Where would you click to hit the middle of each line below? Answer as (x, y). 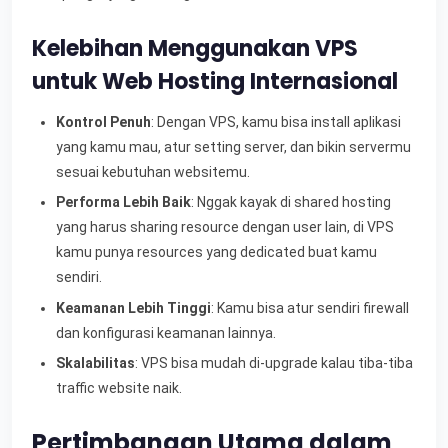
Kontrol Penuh (103, 121)
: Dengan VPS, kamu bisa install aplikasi (276, 121)
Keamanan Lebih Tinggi (133, 307)
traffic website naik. (119, 388)
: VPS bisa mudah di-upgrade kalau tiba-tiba (274, 363)
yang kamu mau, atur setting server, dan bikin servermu (233, 146)
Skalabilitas (95, 363)
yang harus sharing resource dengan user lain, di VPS (225, 227)
